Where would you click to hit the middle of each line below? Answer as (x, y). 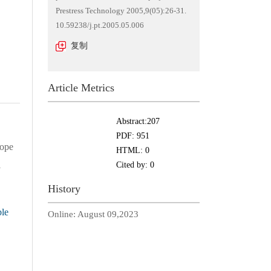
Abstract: (131, 121)
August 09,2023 (108, 214)
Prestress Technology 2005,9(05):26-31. (121, 11)
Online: (62, 214)
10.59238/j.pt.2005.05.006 (100, 25)
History (64, 189)
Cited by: (133, 165)
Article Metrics (81, 88)
